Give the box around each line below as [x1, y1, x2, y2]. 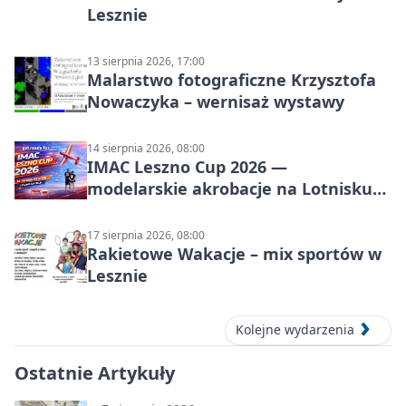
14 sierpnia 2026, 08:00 [87, 140, 205, 157]
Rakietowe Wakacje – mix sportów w [87, 243, 382, 266]
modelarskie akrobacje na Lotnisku [87, 178, 372, 200]
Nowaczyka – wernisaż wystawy [87, 91, 344, 113]
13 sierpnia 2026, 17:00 [87, 53, 205, 70]
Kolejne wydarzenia [236, 321, 354, 339]
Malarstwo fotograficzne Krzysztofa [87, 69, 376, 92]
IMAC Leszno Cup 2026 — [87, 156, 287, 179]
